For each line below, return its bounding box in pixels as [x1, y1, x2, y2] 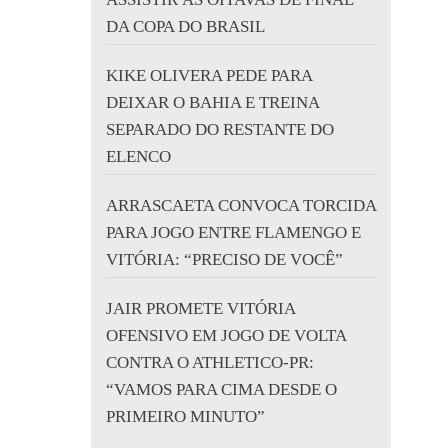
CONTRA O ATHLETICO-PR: [106, 353, 314, 372]
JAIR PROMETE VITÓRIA [106, 299, 295, 318]
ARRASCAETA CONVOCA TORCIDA [106, 196, 376, 215]
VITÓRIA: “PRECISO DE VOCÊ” [106, 250, 343, 269]
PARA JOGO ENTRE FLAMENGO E [106, 223, 361, 242]
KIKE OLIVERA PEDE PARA [106, 66, 312, 85]
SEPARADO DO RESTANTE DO [106, 120, 334, 139]
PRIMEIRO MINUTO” [106, 407, 265, 426]
